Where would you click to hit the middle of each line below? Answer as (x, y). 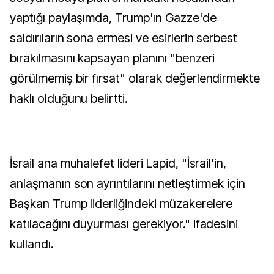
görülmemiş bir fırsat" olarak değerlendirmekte (135, 78)
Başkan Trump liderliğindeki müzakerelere (121, 204)
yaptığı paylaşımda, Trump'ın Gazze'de (113, 18)
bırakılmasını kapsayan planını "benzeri (113, 58)
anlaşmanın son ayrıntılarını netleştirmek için (128, 183)
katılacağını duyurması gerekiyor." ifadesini (124, 224)
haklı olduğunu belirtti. (69, 98)
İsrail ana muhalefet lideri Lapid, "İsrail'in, (118, 163)
